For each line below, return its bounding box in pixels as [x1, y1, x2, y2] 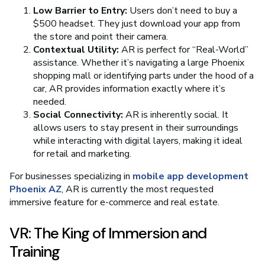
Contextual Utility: [33, 43, 119, 57]
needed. [33, 95, 66, 109]
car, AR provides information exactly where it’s [33, 82, 225, 96]
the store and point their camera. [33, 30, 168, 44]
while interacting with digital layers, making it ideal [33, 134, 243, 148]
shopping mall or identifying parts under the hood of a [33, 69, 254, 83]
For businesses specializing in [9, 170, 132, 183]
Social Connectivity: [33, 108, 123, 122]
